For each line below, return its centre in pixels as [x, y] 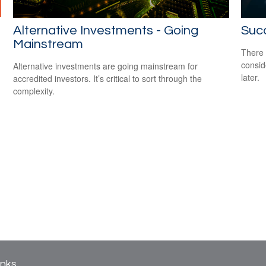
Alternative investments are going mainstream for [106, 66]
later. [250, 77]
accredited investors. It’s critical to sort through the [108, 78]
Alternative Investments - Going [106, 30]
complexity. [34, 91]
